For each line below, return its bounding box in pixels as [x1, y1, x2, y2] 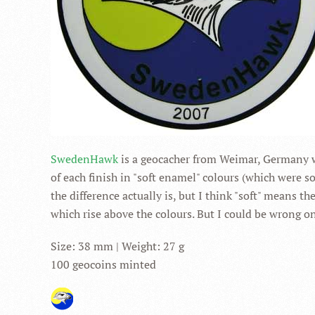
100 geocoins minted [51, 257, 156, 272]
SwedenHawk [51, 151, 118, 167]
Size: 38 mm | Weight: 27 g [51, 238, 184, 254]
